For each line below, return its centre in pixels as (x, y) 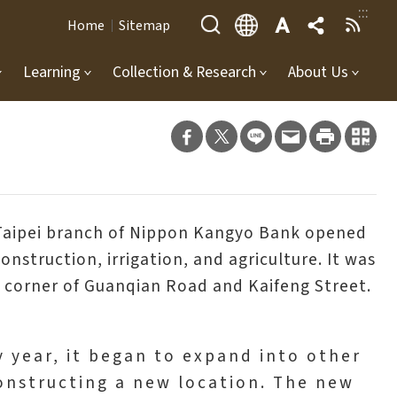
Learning (52, 72)
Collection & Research (184, 72)
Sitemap (144, 26)
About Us (318, 72)
